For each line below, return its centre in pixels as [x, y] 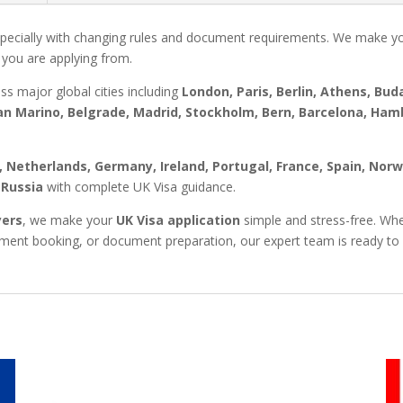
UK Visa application [179, 220]
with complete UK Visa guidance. [140, 187]
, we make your [70, 220]
